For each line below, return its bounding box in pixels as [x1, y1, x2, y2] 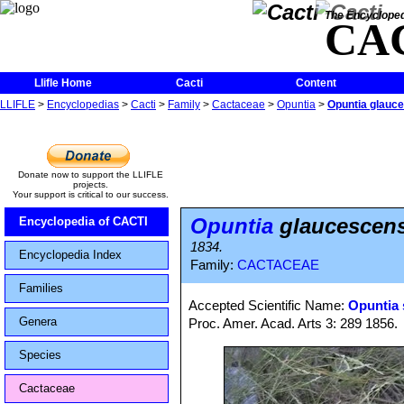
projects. [72, 179, 108, 189]
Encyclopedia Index [19, 248, 122, 262]
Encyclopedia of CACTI [19, 215, 148, 228]
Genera [19, 315, 57, 328]
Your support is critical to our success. [12, 189, 169, 199]
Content [295, 77, 336, 89]
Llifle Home [34, 77, 92, 89]
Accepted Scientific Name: [188, 298, 349, 313]
